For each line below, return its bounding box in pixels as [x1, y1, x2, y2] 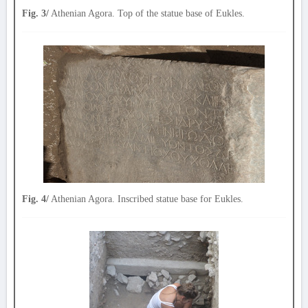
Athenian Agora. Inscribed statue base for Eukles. [49, 194, 243, 204]
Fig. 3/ [22, 8, 49, 19]
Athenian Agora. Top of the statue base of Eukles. [49, 8, 245, 19]
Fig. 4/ [22, 194, 49, 204]
